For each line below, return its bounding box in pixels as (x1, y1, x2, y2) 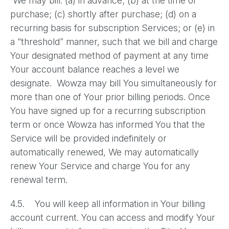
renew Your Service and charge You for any (10, 161, 190, 171)
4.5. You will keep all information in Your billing (10, 198, 205, 209)
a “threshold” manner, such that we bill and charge (10, 36, 218, 47)
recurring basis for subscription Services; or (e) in (10, 22, 215, 33)
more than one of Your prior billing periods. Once (10, 91, 210, 102)
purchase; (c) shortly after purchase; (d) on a (10, 9, 196, 19)
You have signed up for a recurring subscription (10, 105, 205, 116)
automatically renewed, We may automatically (10, 147, 199, 157)
